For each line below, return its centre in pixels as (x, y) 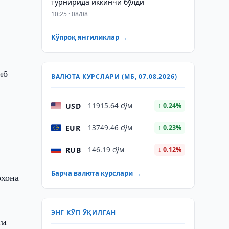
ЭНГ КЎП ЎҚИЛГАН (83, 212)
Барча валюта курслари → (96, 173)
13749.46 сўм (110, 128)
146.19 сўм (106, 150)
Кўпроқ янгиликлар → (89, 37)
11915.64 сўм (110, 106)
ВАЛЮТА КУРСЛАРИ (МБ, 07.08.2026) (114, 76)
